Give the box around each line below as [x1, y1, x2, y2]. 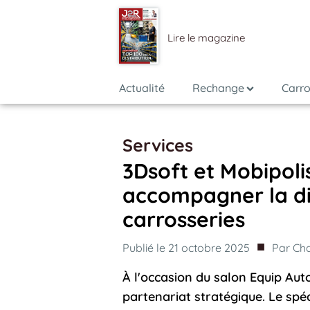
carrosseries [122, 206, 245, 232]
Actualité [119, 81, 165, 95]
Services [122, 134, 193, 156]
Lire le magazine [167, 31, 245, 44]
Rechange [192, 81, 244, 95]
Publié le [122, 241, 168, 255]
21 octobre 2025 [168, 241, 250, 255]
